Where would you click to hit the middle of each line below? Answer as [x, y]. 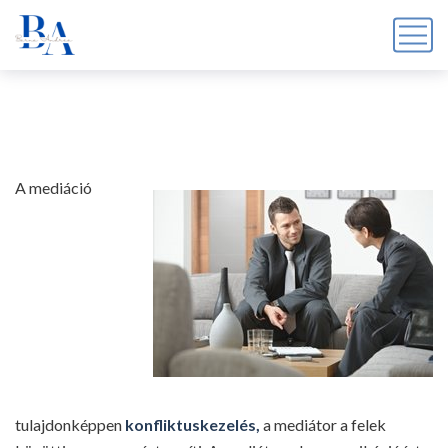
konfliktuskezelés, [194, 424]
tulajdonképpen [70, 424]
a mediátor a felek [324, 424]
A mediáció [53, 187]
